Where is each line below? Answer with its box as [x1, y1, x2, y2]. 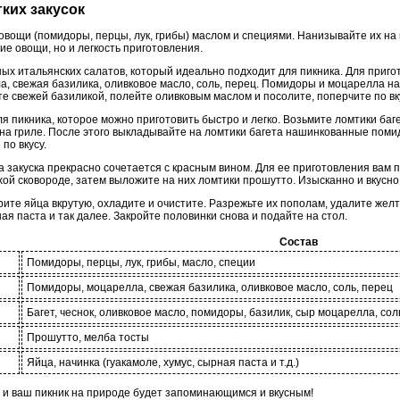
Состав [279, 236, 318, 249]
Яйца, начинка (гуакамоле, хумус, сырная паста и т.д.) [27, 356, 299, 370]
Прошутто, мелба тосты [27, 331, 149, 345]
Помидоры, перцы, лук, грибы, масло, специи [27, 256, 255, 270]
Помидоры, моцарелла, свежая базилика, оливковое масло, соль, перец [27, 281, 393, 295]
